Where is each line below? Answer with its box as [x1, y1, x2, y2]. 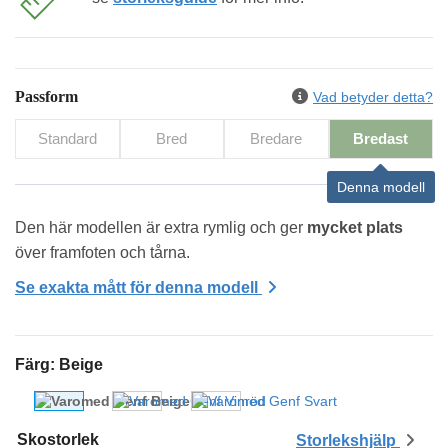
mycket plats [307, 218, 403, 236]
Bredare [250, 129, 303, 147]
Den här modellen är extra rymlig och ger [15, 218, 307, 236]
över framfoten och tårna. [15, 243, 190, 261]
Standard [37, 129, 97, 147]
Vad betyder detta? [313, 88, 433, 105]
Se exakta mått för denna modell [15, 278, 262, 296]
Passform [15, 87, 78, 105]
